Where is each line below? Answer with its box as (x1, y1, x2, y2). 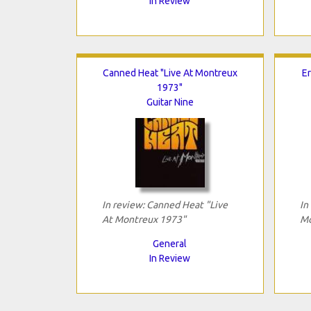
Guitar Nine (146, 96, 194, 108)
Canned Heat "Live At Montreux (102, 67, 237, 78)
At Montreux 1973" (101, 213, 186, 225)
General (153, 237, 187, 249)
